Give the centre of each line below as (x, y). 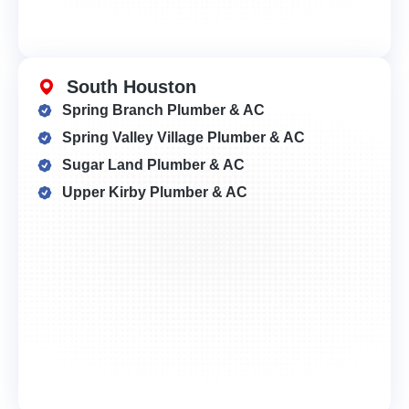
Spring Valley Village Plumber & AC (183, 137)
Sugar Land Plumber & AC (153, 164)
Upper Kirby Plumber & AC (154, 192)
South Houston (131, 86)
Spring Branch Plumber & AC (163, 110)
